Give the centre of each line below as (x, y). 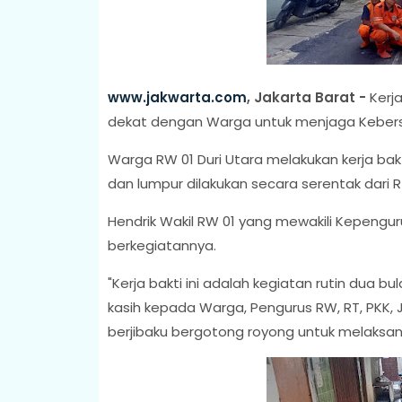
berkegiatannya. (162, 245)
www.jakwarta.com (177, 97)
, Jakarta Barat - (306, 97)
